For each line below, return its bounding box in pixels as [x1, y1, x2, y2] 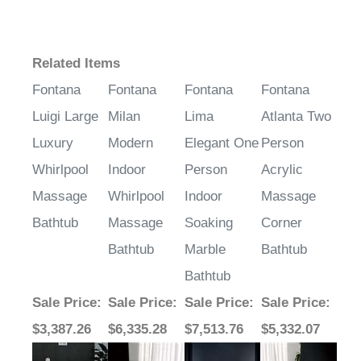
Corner [261, 215, 302, 231]
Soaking [185, 215, 233, 231]
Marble [185, 242, 226, 258]
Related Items [32, 56, 120, 72]
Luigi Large [32, 109, 98, 125]
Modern [108, 135, 153, 151]
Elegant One [185, 135, 259, 151]
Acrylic [261, 162, 303, 178]
